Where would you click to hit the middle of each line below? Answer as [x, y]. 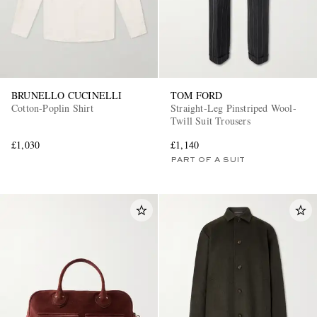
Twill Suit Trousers [211, 121]
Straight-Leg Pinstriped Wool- [234, 108]
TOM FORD [197, 96]
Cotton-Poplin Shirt [52, 108]
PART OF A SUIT [208, 160]
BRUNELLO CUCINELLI [67, 96]
